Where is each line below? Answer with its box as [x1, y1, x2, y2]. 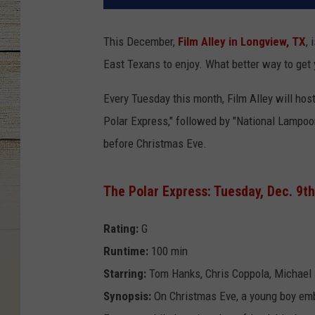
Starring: [103, 266, 146, 281]
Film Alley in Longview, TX [178, 34, 306, 49]
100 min [148, 243, 188, 258]
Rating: [103, 221, 139, 236]
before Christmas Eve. [103, 136, 207, 151]
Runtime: [103, 243, 148, 258]
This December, [103, 34, 178, 49]
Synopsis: [103, 288, 151, 303]
